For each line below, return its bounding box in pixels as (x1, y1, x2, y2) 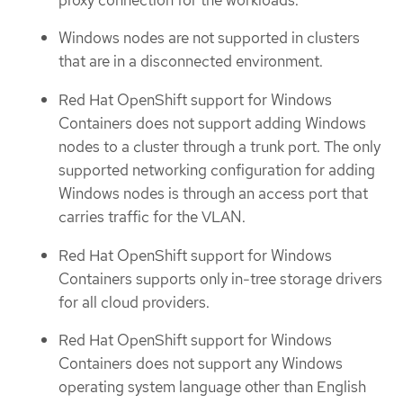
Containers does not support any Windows (58, 354, 343, 374)
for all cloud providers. (58, 291, 210, 312)
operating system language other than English (58, 377, 366, 398)
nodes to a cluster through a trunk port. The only (58, 136, 381, 157)
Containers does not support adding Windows (58, 112, 366, 133)
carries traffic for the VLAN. (58, 206, 246, 227)
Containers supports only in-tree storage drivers (58, 268, 382, 289)
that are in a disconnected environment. (58, 51, 323, 72)
